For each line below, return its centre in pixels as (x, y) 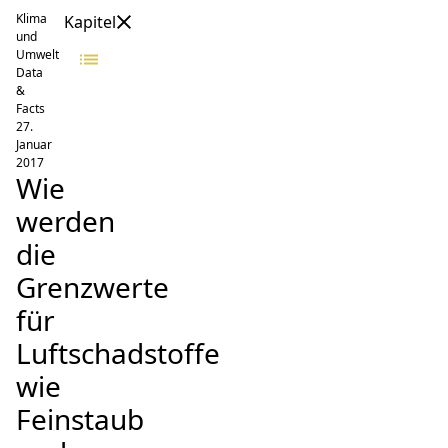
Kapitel (90, 22)
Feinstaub (80, 419)
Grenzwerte (92, 287)
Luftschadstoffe (118, 353)
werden (65, 221)
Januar (34, 144)
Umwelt (37, 54)
